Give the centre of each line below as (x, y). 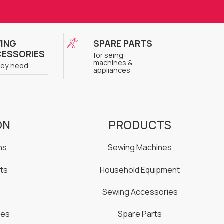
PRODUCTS (140, 125)
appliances (112, 70)
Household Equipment (140, 170)
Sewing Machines (140, 148)
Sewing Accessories (140, 192)
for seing (108, 55)
